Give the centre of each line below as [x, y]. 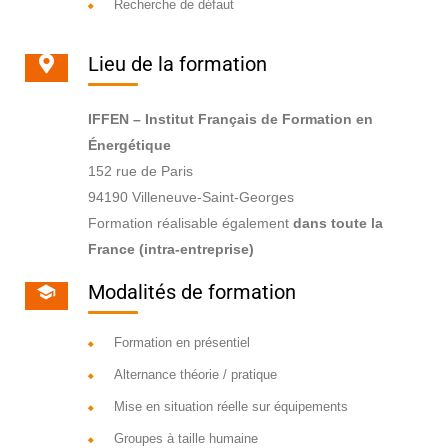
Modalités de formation [191, 292]
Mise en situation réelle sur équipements [230, 407]
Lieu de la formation [177, 64]
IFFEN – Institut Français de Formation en [230, 119]
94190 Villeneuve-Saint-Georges [190, 197]
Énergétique [129, 145]
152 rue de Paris [140, 171]
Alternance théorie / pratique [195, 375]
